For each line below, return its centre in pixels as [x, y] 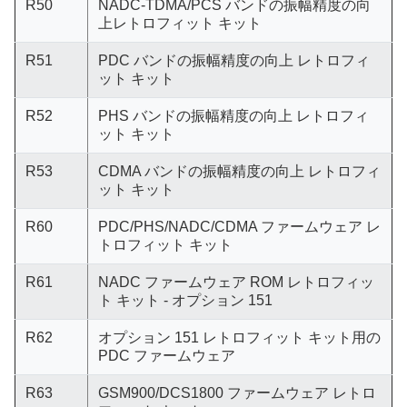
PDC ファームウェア [166, 356]
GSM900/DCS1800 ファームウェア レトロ [237, 393]
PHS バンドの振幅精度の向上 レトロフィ [233, 116]
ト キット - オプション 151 [185, 300]
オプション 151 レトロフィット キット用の [239, 338]
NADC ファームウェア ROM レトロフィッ [236, 282]
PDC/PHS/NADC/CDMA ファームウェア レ [239, 227]
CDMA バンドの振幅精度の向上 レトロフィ [239, 171]
